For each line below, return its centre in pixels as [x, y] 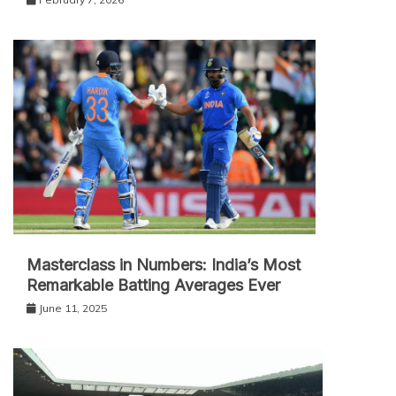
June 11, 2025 [73, 308]
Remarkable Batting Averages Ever [153, 285]
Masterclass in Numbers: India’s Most [164, 264]
